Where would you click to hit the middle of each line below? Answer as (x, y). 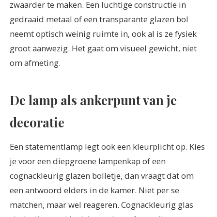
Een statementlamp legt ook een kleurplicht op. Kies (107, 146)
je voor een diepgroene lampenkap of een (88, 161)
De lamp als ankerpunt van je (93, 100)
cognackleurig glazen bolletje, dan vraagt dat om (102, 175)
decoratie (37, 122)
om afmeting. (35, 62)
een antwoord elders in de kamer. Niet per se (94, 190)
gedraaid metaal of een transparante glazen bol (99, 19)
